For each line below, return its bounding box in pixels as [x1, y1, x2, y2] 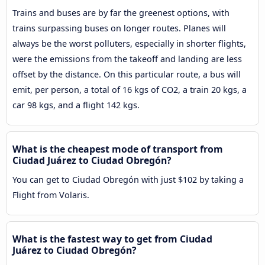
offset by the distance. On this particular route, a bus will [12, 69, 241, 80]
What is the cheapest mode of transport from [12, 143, 223, 156]
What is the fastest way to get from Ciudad [12, 232, 212, 246]
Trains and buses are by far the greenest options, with [12, 7, 230, 19]
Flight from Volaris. [12, 189, 89, 201]
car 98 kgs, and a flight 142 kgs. [12, 99, 140, 111]
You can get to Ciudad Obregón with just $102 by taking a [12, 174, 244, 186]
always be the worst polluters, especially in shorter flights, [12, 38, 246, 50]
